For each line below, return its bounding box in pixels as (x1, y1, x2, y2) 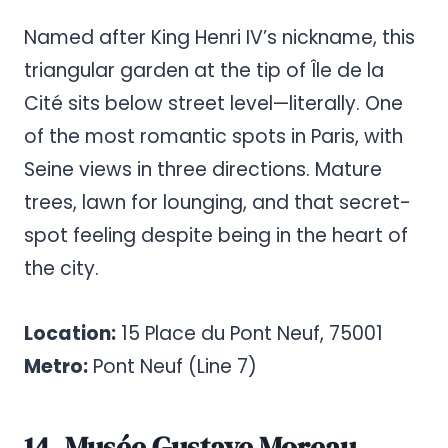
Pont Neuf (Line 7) (88, 353, 257, 381)
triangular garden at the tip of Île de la (24, 57, 384, 85)
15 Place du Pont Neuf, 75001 (116, 320, 383, 348)
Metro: (24, 353, 88, 381)
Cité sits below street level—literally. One (24, 90, 403, 118)
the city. (24, 255, 99, 283)
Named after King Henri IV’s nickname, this (24, 24, 415, 52)
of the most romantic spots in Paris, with (24, 123, 403, 151)
